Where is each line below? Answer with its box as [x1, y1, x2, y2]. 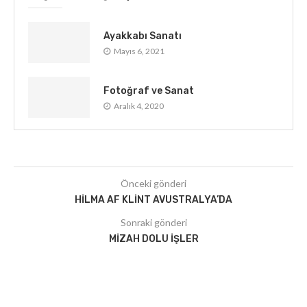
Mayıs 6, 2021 [114, 45, 164, 56]
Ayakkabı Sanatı [103, 29, 182, 42]
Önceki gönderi [121, 177, 186, 189]
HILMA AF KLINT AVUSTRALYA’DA [75, 194, 232, 206]
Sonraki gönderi [120, 217, 187, 228]
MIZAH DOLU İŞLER [108, 233, 199, 245]
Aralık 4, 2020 [114, 100, 164, 111]
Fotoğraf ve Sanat [103, 84, 194, 97]
